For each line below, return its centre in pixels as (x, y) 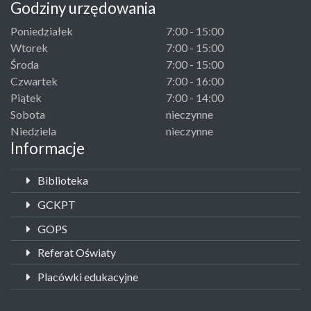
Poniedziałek (42, 31)
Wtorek (29, 47)
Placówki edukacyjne (87, 276)
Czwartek (34, 81)
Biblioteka (62, 180)
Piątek (26, 97)
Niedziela (33, 131)
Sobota (28, 114)
